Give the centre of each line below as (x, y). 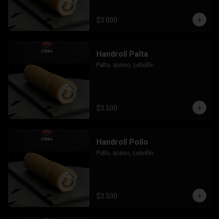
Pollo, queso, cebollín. (125, 153)
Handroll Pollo (122, 142)
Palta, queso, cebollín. (126, 65)
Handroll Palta (122, 54)
